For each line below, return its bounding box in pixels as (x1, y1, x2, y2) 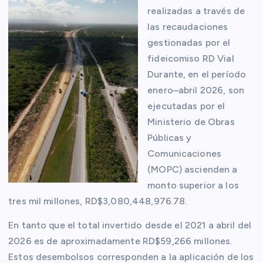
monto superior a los (147, 180, 239, 191)
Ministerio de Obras (147, 116, 235, 128)
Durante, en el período (147, 69, 247, 80)
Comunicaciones (147, 148, 222, 160)
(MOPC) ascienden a (147, 164, 238, 176)
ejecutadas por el (147, 100, 225, 112)
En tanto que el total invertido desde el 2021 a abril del (8, 220, 252, 231)
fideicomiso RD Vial (147, 53, 234, 65)
